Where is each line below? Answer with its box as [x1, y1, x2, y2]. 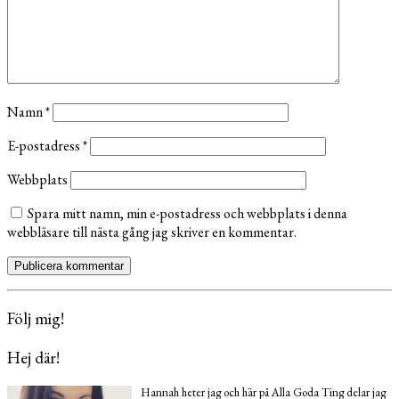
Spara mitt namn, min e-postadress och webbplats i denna [28, 203, 347, 223]
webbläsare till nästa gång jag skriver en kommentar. [7, 222, 297, 241]
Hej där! [7, 346, 60, 369]
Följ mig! [7, 307, 64, 330]
